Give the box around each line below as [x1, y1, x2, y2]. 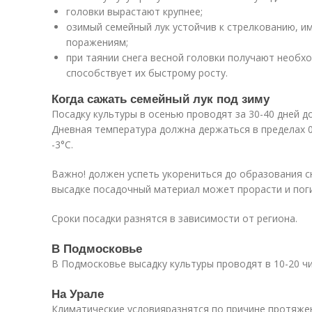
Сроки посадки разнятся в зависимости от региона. [52, 212, 297, 225]
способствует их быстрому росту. [66, 66, 228, 79]
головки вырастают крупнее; [66, 5, 203, 18]
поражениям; [66, 36, 128, 49]
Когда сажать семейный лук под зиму [52, 90, 270, 107]
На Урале [52, 285, 104, 302]
